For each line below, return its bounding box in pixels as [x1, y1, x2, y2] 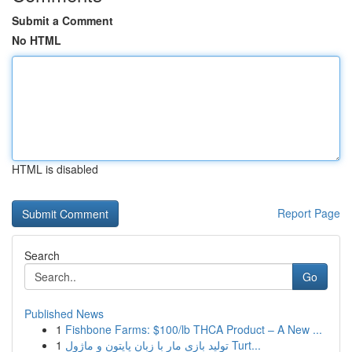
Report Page [277, 205, 340, 221]
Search [24, 247, 60, 263]
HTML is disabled [12, 161, 98, 177]
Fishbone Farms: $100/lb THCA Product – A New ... [65, 321, 322, 337]
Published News [24, 306, 104, 321]
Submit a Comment [12, 13, 113, 28]
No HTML [12, 32, 61, 48]
